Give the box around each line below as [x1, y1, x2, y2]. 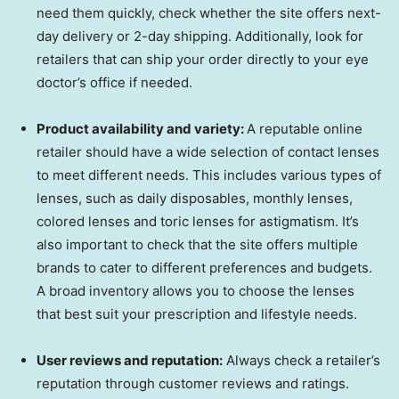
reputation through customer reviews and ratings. [37, 375, 349, 393]
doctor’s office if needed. [37, 74, 192, 92]
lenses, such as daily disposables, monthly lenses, [37, 190, 353, 208]
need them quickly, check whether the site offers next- [37, 4, 381, 22]
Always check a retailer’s [223, 352, 380, 370]
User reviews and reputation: [37, 352, 223, 370]
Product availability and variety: [37, 120, 247, 138]
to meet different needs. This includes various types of [37, 167, 381, 184]
